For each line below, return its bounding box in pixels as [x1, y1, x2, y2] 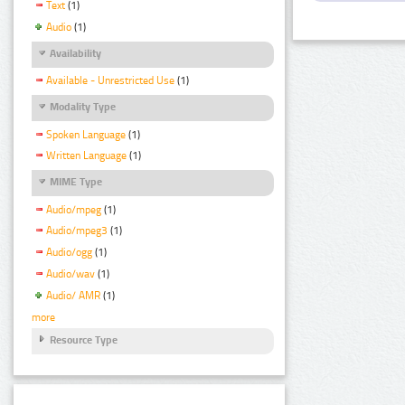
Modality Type [50, 100, 116, 114]
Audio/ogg [46, 246, 92, 259]
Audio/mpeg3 [46, 224, 108, 238]
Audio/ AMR [46, 289, 100, 303]
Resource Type [50, 333, 118, 346]
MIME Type [50, 175, 102, 189]
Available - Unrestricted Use [46, 74, 174, 88]
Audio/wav [46, 268, 95, 281]
